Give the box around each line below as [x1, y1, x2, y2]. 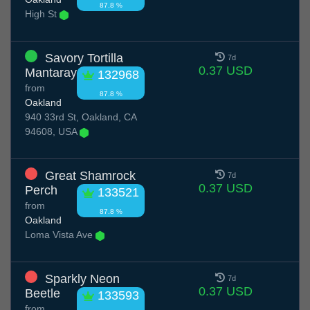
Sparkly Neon [45, 272, 120, 286]
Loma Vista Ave [25, 229, 95, 241]
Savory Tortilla [45, 51, 123, 66]
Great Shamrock [45, 169, 136, 183]
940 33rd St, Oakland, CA [25, 111, 136, 123]
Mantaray [25, 66, 77, 80]
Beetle [25, 286, 60, 301]
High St [25, 8, 60, 20]
